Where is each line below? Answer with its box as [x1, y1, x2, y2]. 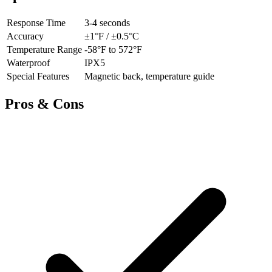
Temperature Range [7, 44, 82, 55]
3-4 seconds [84, 18, 130, 29]
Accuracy [7, 31, 44, 42]
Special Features [7, 71, 69, 82]
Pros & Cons [5, 96, 84, 112]
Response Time [7, 18, 66, 29]
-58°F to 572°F [84, 44, 142, 55]
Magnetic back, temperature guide [84, 71, 214, 82]
